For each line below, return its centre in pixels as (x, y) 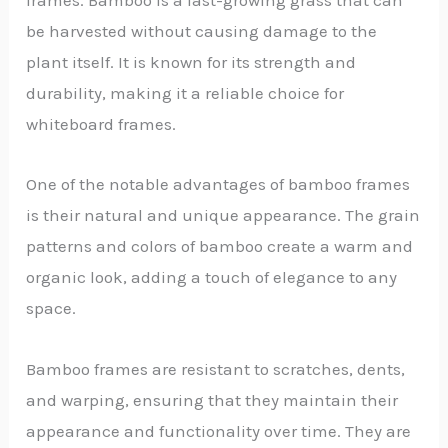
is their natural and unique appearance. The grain (223, 215)
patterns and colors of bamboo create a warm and (220, 246)
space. (51, 308)
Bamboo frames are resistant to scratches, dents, (216, 369)
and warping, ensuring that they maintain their (212, 400)
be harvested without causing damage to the (202, 30)
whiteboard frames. (101, 123)
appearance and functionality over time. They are (219, 431)
